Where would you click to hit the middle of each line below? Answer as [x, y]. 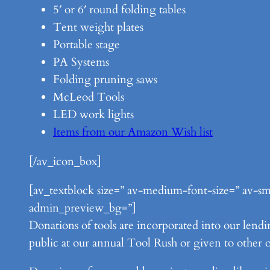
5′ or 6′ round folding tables [119, 10]
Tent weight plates [98, 27]
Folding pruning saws [105, 80]
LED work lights [93, 115]
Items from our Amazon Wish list [133, 132]
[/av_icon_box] [65, 161]
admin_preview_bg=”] [83, 208]
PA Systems [81, 62]
